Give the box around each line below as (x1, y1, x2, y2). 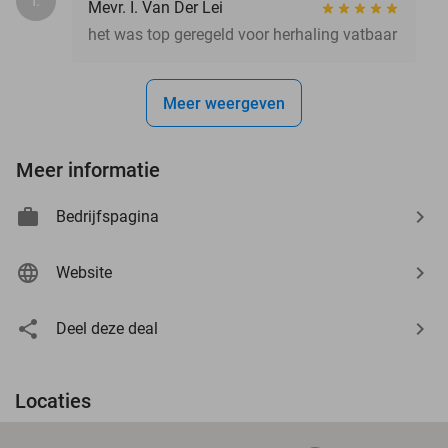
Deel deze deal (56, 318, 158, 338)
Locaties (15, 388, 91, 413)
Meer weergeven (163, 93, 285, 113)
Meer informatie (16, 157, 160, 182)
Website (56, 262, 112, 282)
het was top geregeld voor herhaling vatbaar (88, 24, 397, 44)
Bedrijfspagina (56, 206, 159, 226)
